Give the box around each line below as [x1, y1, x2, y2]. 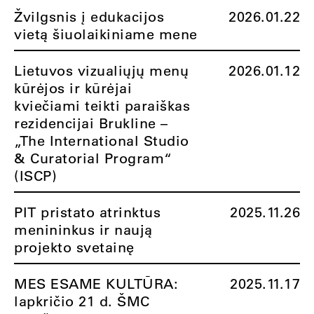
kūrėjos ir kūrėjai [14, 79, 132, 97]
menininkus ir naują [14, 221, 153, 238]
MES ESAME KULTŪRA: [14, 275, 178, 292]
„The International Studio [14, 132, 189, 149]
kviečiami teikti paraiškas [14, 97, 190, 114]
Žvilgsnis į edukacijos [14, 8, 164, 25]
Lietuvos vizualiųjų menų [14, 62, 189, 79]
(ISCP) [14, 167, 57, 184]
